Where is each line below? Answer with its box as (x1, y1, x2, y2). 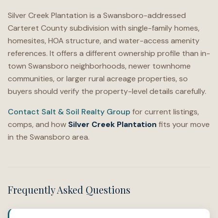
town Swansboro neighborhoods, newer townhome (8, 61, 191, 71)
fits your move (157, 119, 210, 129)
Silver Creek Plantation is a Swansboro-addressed (8, 10, 186, 20)
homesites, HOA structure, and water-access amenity (8, 36, 200, 46)
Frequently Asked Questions (8, 183, 130, 196)
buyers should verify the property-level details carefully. (8, 86, 206, 96)
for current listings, (130, 107, 199, 117)
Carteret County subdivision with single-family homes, (8, 23, 200, 33)
